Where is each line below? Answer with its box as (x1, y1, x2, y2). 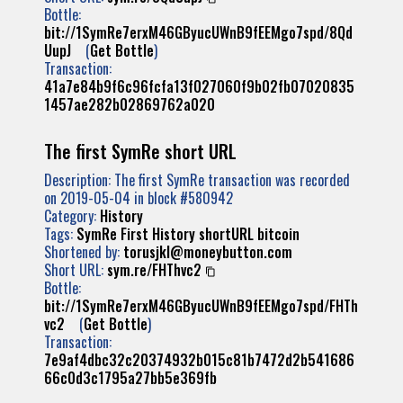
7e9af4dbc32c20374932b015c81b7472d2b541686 (44, 349, 354, 371)
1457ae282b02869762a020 (44, 94, 215, 115)
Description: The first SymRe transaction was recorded (44, 169, 350, 191)
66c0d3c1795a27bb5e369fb (44, 367, 217, 389)
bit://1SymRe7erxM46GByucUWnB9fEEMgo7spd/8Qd (44, 22, 353, 43)
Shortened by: (44, 241, 123, 263)
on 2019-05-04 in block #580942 (44, 187, 233, 209)
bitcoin (257, 223, 300, 245)
